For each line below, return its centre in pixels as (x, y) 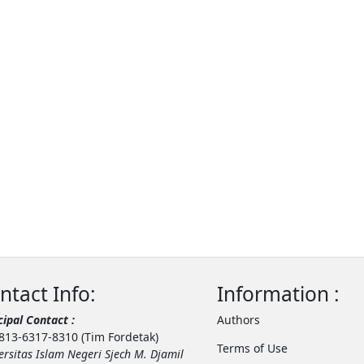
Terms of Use (252, 348)
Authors (238, 319)
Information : (278, 293)
